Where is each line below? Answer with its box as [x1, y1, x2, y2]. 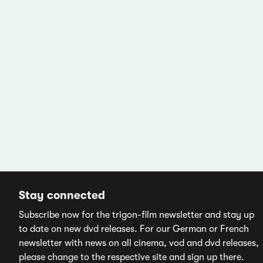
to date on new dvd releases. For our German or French [19, 224, 249, 235]
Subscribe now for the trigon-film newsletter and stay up [19, 210, 255, 221]
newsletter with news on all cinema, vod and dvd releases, [19, 238, 259, 249]
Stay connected [19, 189, 106, 203]
